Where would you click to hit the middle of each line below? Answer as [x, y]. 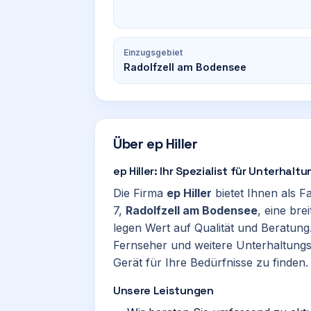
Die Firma [140, 193]
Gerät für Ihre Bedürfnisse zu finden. [211, 262]
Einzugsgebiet [153, 52]
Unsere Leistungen [163, 291]
